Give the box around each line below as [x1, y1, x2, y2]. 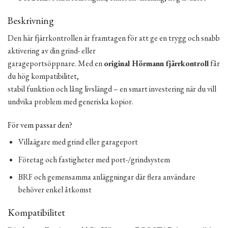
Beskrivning [8, 14, 54, 27]
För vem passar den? [8, 119, 72, 130]
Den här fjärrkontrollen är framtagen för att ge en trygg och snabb [8, 33, 220, 44]
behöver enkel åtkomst [18, 184, 92, 195]
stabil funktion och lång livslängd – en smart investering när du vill [8, 83, 216, 95]
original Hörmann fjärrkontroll [104, 58, 209, 69]
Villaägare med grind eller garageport [18, 136, 138, 147]
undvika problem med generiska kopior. [8, 96, 133, 107]
